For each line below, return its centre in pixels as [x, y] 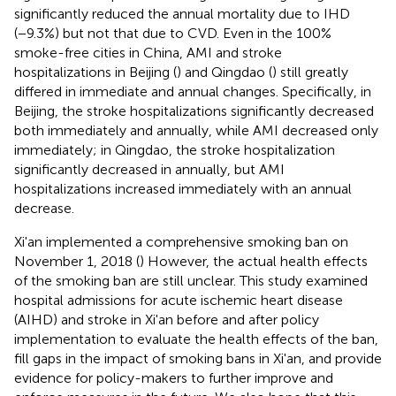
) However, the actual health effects [254, 261]
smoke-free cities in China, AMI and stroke [148, 52]
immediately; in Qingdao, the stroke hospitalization [175, 149]
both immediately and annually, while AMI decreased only [196, 130]
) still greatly [310, 72]
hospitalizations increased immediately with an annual [183, 188]
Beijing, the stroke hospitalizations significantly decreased [194, 110]
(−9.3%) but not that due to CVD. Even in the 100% [173, 33]
